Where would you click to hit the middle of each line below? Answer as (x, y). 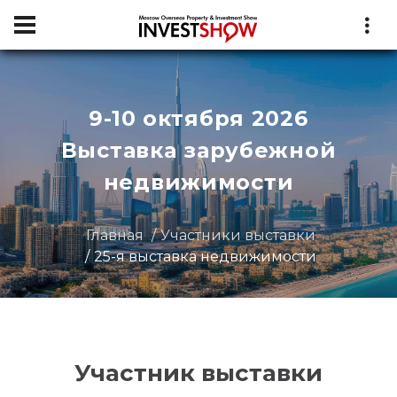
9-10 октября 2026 (198, 118)
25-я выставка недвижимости (205, 257)
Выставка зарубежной (198, 150)
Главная (115, 235)
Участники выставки (238, 235)
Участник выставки (198, 373)
